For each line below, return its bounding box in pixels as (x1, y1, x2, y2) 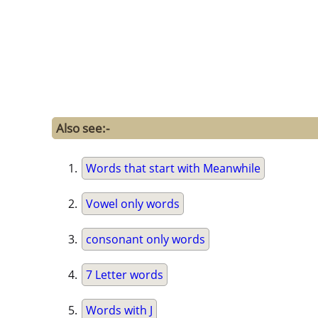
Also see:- (56, 119, 109, 136)
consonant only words (86, 231, 205, 247)
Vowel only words (86, 195, 180, 212)
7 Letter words (86, 266, 163, 283)
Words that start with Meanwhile (86, 160, 261, 176)
